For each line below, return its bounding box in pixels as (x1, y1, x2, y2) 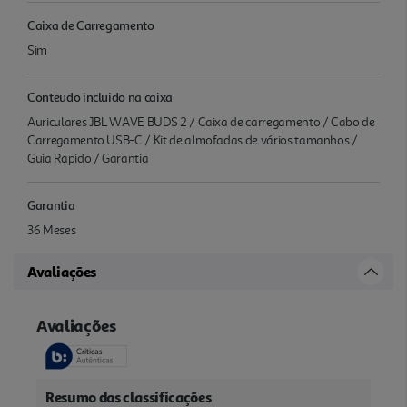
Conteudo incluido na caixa (27, 88, 173, 104)
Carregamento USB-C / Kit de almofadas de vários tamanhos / (27, 132, 358, 148)
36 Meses (27, 222, 76, 238)
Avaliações (27, 262, 96, 281)
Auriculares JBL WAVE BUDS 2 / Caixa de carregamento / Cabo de (27, 114, 375, 130)
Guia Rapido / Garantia (27, 150, 149, 166)
